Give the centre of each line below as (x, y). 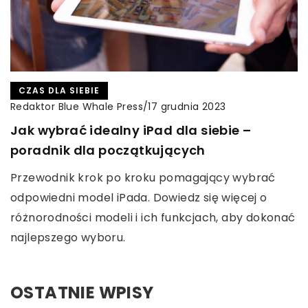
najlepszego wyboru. (68, 237)
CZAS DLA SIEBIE (59, 90)
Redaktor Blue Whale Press (77, 106)
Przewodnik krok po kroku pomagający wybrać (143, 177)
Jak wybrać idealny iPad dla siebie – (131, 130)
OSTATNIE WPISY (82, 292)
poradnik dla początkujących (108, 150)
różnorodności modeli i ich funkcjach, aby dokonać (153, 217)
